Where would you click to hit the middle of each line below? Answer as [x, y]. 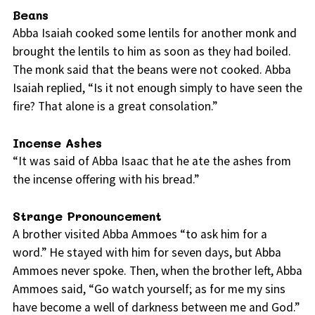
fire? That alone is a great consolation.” [115, 107]
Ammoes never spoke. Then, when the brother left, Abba [157, 271]
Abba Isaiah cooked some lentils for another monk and [154, 33]
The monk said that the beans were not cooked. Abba [152, 70]
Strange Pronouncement [87, 216]
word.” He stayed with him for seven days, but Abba [147, 253]
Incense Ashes [57, 143]
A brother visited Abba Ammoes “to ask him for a [140, 234]
